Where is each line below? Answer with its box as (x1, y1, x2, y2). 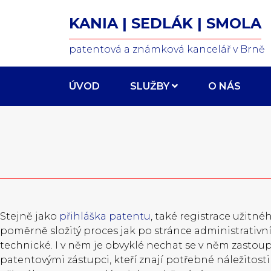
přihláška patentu (59, 211, 151, 222)
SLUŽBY (130, 80, 169, 92)
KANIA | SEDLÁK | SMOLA (69, 15, 261, 32)
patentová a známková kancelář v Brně (69, 44, 265, 55)
